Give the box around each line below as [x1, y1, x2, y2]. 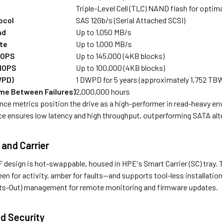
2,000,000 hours [76, 86, 130, 96]
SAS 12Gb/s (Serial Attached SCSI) [76, 15, 186, 25]
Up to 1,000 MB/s [76, 39, 132, 49]
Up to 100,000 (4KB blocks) [76, 62, 166, 72]
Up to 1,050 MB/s [76, 27, 132, 37]
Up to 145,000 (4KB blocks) [76, 51, 165, 60]
